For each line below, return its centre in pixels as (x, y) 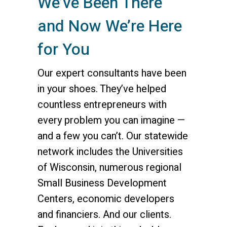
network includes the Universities (110, 152)
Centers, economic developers (106, 199)
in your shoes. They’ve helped (102, 89)
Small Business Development (102, 183)
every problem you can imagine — (111, 121)
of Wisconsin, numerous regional (109, 168)
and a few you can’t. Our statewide (113, 136)
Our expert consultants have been (112, 73)
